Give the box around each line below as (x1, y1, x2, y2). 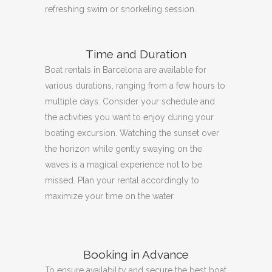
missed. (45, 175, 78, 185)
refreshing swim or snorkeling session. (45, 4, 196, 14)
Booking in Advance (83, 247, 189, 261)
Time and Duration (86, 47, 186, 61)
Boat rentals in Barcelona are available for (45, 64, 206, 75)
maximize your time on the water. (45, 191, 175, 201)
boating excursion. (45, 127, 120, 138)
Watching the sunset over (120, 127, 219, 138)
